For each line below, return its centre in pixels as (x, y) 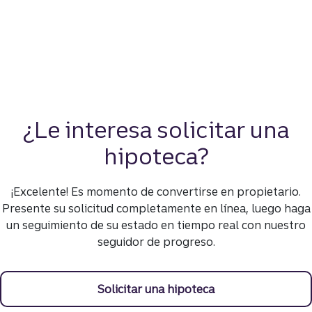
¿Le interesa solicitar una (156, 130)
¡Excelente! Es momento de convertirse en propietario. (156, 192)
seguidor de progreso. (156, 242)
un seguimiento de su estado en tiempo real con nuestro (156, 225)
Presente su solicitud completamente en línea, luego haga (156, 209)
